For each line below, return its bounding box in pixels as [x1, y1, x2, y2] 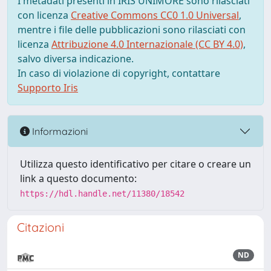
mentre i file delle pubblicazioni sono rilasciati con [18, 23, 246, 36]
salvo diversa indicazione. [18, 52, 134, 65]
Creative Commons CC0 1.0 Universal [71, 8, 239, 22]
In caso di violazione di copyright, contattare [18, 67, 220, 80]
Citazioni [17, 220, 64, 235]
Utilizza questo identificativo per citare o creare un [20, 157, 251, 171]
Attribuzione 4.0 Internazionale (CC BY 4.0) [51, 38, 243, 51]
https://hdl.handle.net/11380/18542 [20, 189, 184, 198]
